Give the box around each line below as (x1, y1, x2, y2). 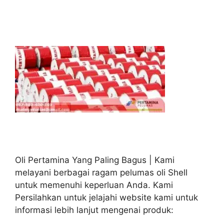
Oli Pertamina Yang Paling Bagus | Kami (15, 155, 174, 165)
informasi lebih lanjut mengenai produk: (15, 205, 173, 215)
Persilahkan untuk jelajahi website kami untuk (15, 192, 198, 203)
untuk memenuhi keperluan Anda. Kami (15, 180, 173, 190)
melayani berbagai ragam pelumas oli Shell (15, 167, 187, 178)
